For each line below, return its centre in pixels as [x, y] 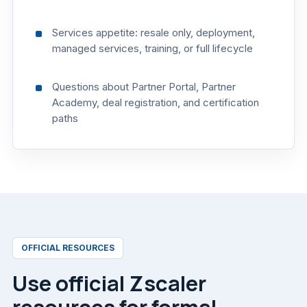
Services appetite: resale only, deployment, [154, 32]
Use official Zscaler [109, 283]
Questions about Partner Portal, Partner [144, 86]
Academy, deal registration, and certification [156, 102]
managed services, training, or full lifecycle [153, 48]
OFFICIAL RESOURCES [68, 247]
